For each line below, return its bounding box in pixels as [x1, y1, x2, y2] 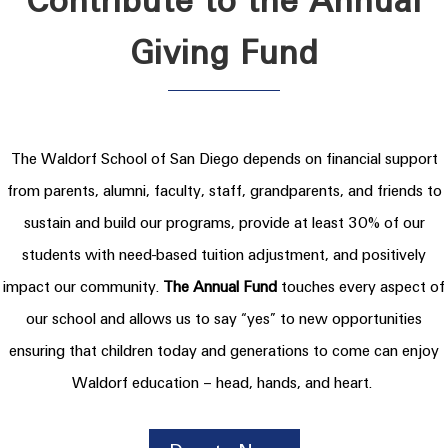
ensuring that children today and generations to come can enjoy [9, 342, 439, 359]
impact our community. [3, 278, 163, 295]
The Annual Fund [163, 278, 281, 295]
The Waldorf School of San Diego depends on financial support [10, 150, 438, 167]
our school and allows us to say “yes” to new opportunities [26, 310, 422, 327]
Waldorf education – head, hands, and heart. [72, 374, 376, 391]
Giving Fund [129, 35, 319, 71]
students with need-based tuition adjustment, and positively [22, 246, 426, 263]
